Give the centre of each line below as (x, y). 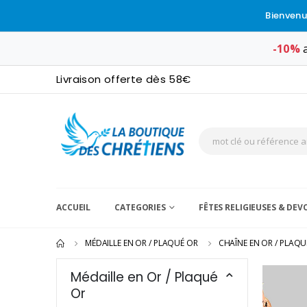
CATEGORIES (140, 208)
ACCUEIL (74, 208)
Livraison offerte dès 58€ (124, 79)
